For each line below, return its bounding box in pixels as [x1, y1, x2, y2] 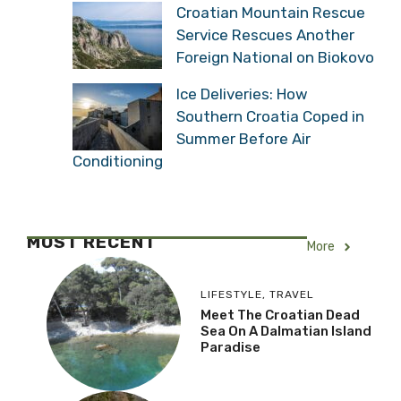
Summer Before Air [176, 129, 311, 148]
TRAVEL [269, 287, 314, 301]
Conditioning [73, 151, 163, 170]
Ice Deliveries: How [176, 84, 308, 103]
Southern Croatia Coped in [176, 107, 364, 125]
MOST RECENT [27, 232, 157, 252]
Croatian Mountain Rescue [176, 3, 365, 21]
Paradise [200, 338, 260, 355]
